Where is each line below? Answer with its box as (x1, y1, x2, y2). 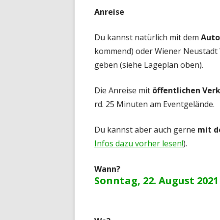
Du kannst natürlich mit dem (94, 31, 201, 43)
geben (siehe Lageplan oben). (94, 59, 203, 70)
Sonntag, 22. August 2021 (94, 173, 219, 187)
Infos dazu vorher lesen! (94, 137, 183, 149)
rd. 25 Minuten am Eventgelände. (94, 98, 215, 110)
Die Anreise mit (94, 84, 152, 96)
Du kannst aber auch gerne (94, 124, 197, 135)
